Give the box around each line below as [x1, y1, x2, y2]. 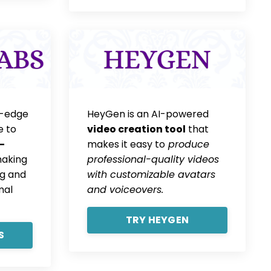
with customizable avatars [87, 168, 215, 182]
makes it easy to [87, 137, 165, 152]
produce [165, 137, 209, 152]
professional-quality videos [87, 152, 219, 167]
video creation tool [87, 122, 186, 137]
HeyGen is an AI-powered [87, 107, 209, 122]
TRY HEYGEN [125, 213, 189, 227]
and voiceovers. [87, 183, 163, 197]
